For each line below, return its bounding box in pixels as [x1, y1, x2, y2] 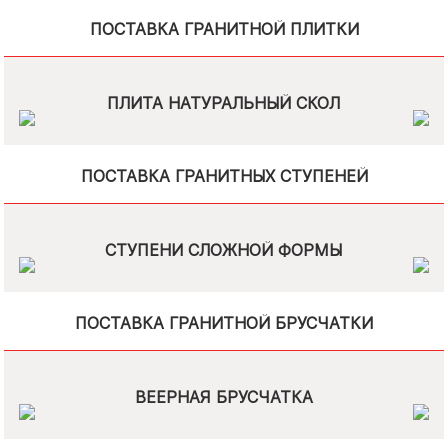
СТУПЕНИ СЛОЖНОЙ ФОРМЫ [105, 240, 343, 261]
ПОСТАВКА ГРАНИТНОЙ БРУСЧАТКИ [75, 313, 373, 334]
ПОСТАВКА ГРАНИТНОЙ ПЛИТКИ [89, 19, 359, 40]
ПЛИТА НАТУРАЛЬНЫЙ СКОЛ [107, 93, 341, 114]
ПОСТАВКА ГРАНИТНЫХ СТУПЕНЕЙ [80, 166, 368, 187]
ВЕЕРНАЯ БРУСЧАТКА [134, 387, 313, 408]
